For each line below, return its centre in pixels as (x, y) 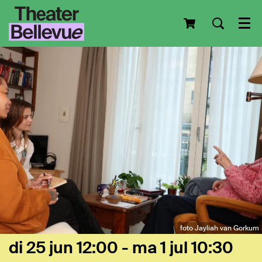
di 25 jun (43, 248)
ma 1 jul (162, 248)
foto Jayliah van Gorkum (220, 228)
